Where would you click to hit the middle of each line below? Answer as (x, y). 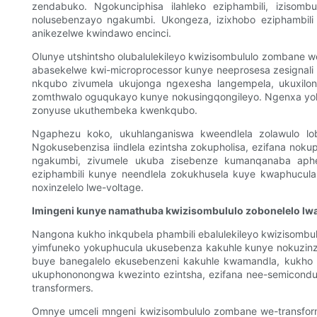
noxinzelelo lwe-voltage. (88, 188)
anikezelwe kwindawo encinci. (102, 33)
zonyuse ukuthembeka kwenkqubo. (115, 110)
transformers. (63, 288)
